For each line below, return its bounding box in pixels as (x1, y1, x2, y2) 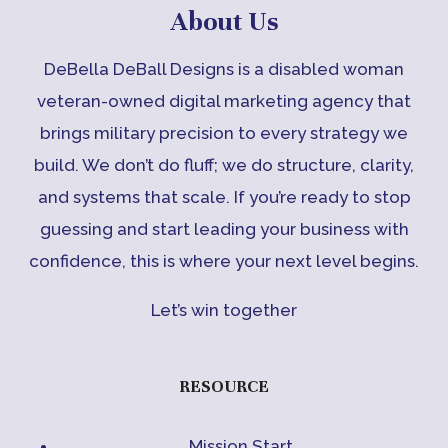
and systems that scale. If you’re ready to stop (37, 187, 411, 208)
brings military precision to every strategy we (40, 123, 408, 144)
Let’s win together (151, 300, 297, 321)
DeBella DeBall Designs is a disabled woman (44, 59, 404, 80)
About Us (169, 5, 279, 39)
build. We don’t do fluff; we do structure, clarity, (34, 155, 414, 176)
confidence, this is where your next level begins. (29, 251, 419, 272)
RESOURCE (179, 376, 269, 398)
